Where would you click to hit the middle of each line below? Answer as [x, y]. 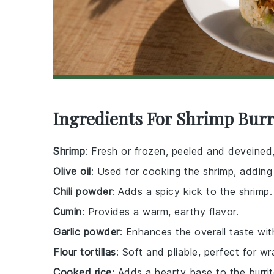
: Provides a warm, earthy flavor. [160, 212]
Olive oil [72, 172]
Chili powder [83, 192]
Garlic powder [87, 232]
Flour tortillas [85, 252]
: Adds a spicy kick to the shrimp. [192, 192]
